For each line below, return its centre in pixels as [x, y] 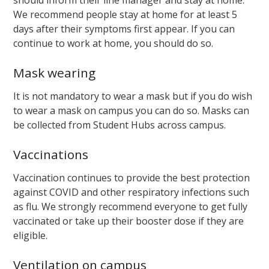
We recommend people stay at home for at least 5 [125, 14]
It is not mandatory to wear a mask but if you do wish [133, 96]
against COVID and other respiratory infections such [131, 192]
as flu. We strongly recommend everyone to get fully [131, 206]
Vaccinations [51, 155]
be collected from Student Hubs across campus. [121, 125]
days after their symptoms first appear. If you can [124, 29]
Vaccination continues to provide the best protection [132, 177]
